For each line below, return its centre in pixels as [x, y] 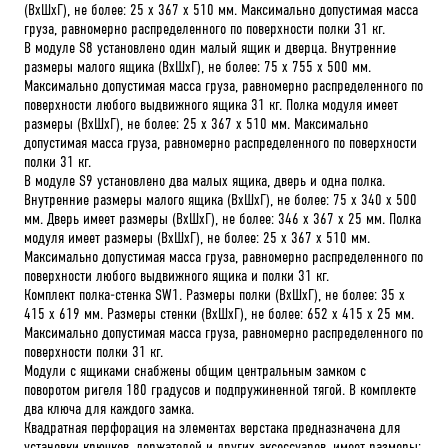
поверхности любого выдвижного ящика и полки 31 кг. [176, 275]
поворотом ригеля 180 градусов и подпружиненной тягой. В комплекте [220, 389]
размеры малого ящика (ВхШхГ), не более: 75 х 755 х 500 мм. [197, 66]
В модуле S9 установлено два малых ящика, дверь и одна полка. [204, 180]
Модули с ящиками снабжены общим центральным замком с [195, 370]
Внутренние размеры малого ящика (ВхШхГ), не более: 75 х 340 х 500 [220, 199]
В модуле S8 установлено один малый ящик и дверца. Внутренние [210, 47]
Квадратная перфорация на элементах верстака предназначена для [212, 427]
